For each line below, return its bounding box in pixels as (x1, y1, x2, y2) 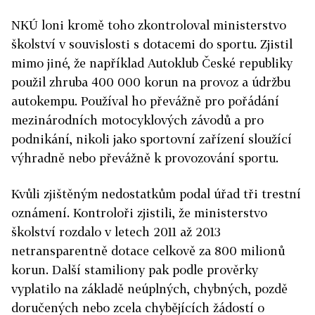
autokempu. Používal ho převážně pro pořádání (11, 94, 279, 109)
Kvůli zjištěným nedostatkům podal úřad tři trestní (11, 186, 301, 202)
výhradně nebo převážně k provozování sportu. (11, 150, 278, 166)
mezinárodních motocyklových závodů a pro (11, 112, 264, 128)
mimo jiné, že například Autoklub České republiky (11, 56, 292, 71)
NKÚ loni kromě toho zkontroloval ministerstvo (11, 18, 286, 33)
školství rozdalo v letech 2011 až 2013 (11, 224, 221, 240)
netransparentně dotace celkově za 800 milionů (11, 243, 285, 259)
